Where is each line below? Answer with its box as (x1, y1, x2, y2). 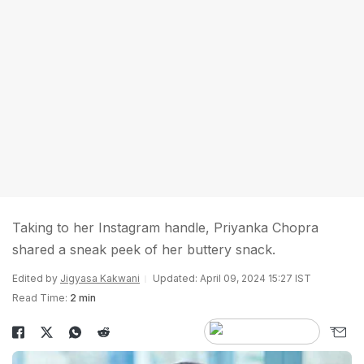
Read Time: (12, 292, 67, 304)
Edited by (12, 272, 60, 284)
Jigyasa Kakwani (60, 272, 140, 284)
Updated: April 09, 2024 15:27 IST (153, 272, 311, 284)
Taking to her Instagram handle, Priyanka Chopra (12, 219, 318, 236)
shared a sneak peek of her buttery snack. (12, 241, 275, 258)
